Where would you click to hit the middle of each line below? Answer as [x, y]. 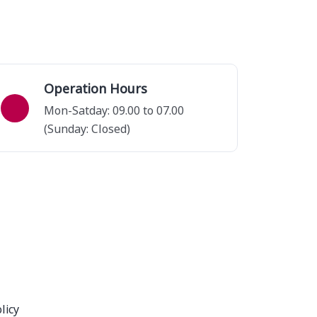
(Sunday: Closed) [87, 128]
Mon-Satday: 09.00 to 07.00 [114, 110]
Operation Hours [95, 88]
